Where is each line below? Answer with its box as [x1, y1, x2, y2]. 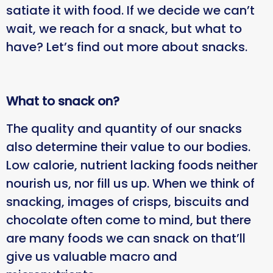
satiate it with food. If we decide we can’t [6, 2, 255, 19]
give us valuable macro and [6, 247, 177, 265]
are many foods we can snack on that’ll [6, 229, 246, 247]
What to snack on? [6, 93, 119, 110]
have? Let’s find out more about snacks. [6, 38, 252, 56]
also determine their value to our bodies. [6, 138, 250, 155]
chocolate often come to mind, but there [6, 211, 251, 229]
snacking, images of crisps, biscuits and [6, 193, 249, 210]
